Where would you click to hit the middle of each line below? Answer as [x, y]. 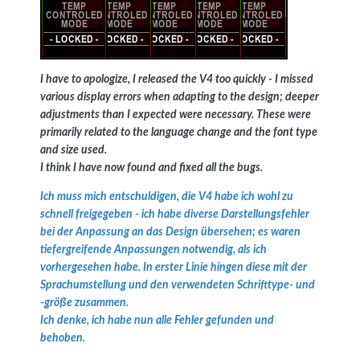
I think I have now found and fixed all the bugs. [151, 168]
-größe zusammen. [84, 303]
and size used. [74, 150]
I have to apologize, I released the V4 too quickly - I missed [177, 79]
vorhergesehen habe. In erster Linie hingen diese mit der [174, 267]
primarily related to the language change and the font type [179, 132]
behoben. [64, 338]
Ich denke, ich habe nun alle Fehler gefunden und [157, 320]
